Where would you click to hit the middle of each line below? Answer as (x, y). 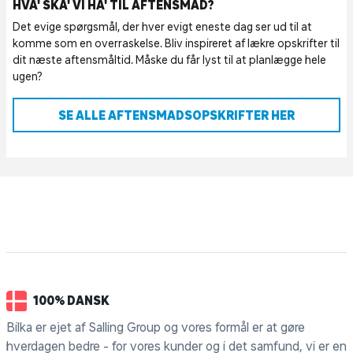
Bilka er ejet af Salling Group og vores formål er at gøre (156, 327)
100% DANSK (71, 301)
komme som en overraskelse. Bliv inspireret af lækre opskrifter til (176, 44)
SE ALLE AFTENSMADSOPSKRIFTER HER (176, 115)
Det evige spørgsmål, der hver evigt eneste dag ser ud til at (162, 27)
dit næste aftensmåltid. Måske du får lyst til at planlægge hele (169, 60)
